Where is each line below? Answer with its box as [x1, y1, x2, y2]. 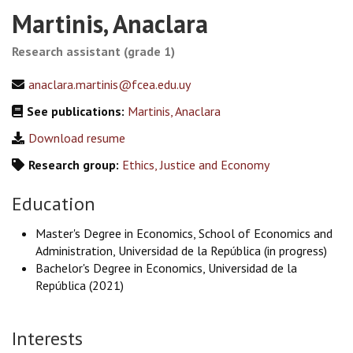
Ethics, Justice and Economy [122, 156, 269, 173]
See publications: [27, 102, 128, 119]
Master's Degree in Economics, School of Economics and [35, 225, 333, 241]
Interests [12, 325, 83, 351]
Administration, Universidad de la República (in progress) [35, 242, 327, 258]
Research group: [28, 156, 122, 173]
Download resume [28, 129, 125, 146]
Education [12, 191, 95, 216]
